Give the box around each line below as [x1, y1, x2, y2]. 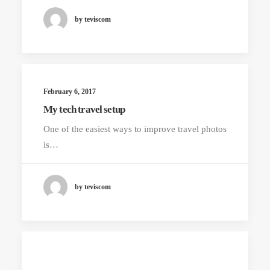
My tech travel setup [43, 104, 125, 115]
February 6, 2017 [43, 87, 96, 96]
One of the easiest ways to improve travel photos [43, 124, 227, 134]
